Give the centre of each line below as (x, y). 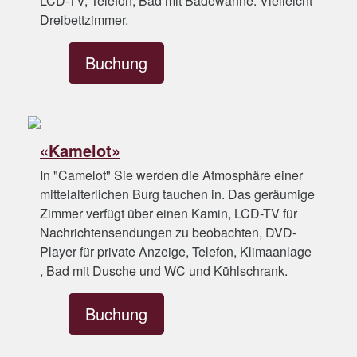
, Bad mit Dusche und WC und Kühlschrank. (164, 271)
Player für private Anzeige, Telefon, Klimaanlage (176, 251)
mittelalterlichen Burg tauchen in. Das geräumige (177, 194)
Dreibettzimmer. (84, 20)
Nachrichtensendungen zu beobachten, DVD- (168, 232)
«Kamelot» (80, 150)
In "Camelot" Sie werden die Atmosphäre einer (171, 175)
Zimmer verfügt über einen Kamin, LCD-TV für (169, 213)
